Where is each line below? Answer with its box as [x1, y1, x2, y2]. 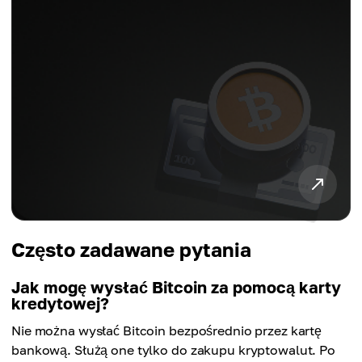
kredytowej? [11, 293, 109, 313]
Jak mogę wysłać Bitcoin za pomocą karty [11, 276, 341, 297]
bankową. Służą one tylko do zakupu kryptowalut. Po [11, 341, 336, 358]
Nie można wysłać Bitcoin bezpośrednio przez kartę [11, 322, 322, 339]
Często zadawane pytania [11, 237, 251, 261]
